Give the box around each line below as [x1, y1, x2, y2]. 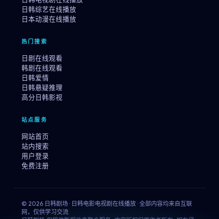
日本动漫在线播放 [22, 15, 76, 23]
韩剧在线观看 [22, 64, 63, 72]
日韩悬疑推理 [22, 83, 63, 92]
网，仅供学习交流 [22, 208, 68, 216]
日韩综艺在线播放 [22, 5, 76, 14]
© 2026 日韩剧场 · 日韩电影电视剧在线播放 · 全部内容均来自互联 [22, 200, 192, 207]
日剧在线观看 [22, 54, 63, 63]
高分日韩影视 [22, 93, 63, 102]
